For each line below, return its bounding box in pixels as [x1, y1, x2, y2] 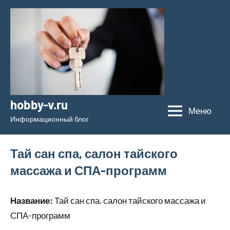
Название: [10, 195, 53, 205]
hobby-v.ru [10, 97, 68, 112]
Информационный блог [10, 114, 89, 123]
